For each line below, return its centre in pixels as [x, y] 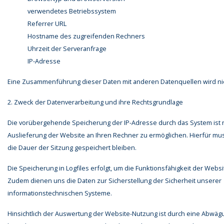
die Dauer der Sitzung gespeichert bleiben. [72, 148]
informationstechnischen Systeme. [60, 193]
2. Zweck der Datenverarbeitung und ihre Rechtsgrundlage [95, 102]
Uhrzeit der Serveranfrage [67, 49]
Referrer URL [47, 24]
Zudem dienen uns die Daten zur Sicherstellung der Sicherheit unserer [114, 181]
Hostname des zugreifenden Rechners [86, 36]
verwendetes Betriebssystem [72, 11]
